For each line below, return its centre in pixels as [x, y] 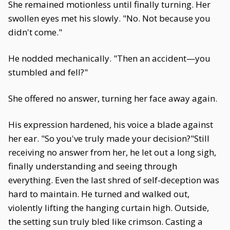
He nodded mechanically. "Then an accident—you [109, 58]
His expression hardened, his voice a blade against [111, 124]
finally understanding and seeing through [93, 166]
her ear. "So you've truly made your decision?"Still [109, 138]
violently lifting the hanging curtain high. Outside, [109, 208]
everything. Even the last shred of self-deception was [114, 180]
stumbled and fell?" [48, 72]
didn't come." [35, 32]
